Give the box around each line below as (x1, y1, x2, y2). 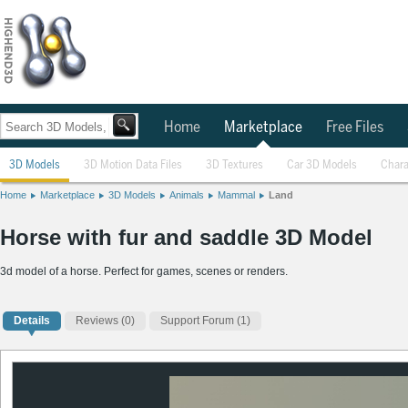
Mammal (218, 189, 255, 200)
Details (14, 314, 50, 328)
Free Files (326, 120, 383, 135)
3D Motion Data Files (84, 159, 182, 171)
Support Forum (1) (160, 314, 250, 328)
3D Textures (206, 159, 263, 171)
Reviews (76, 314, 118, 328)
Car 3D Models (287, 159, 357, 171)
